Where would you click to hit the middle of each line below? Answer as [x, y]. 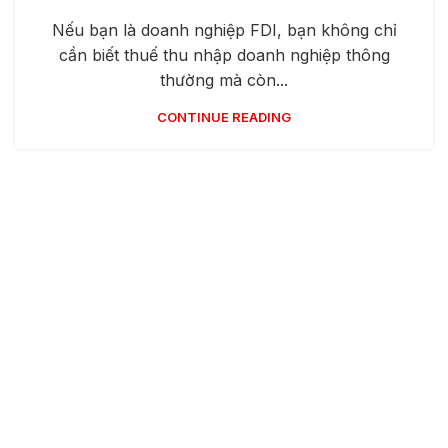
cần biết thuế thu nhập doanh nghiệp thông [224, 55]
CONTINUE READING [224, 117]
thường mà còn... [224, 80]
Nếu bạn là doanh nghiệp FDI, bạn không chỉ [224, 30]
